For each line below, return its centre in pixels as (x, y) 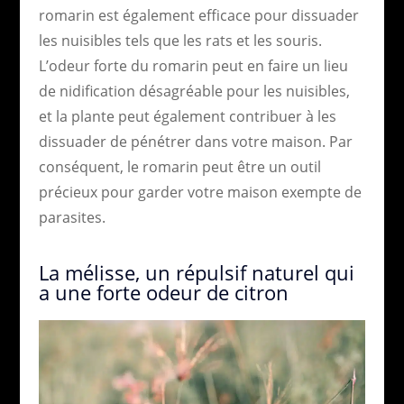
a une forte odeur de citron (163, 292)
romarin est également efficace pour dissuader (198, 15)
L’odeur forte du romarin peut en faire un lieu (193, 65)
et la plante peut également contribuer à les (187, 116)
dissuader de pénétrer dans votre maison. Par (195, 141)
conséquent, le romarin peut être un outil (179, 166)
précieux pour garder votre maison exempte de (200, 192)
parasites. (72, 217)
